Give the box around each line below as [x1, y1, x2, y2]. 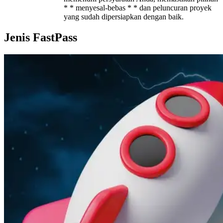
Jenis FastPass [4, 31, 77, 44]
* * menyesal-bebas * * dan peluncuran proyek [64, 3, 212, 12]
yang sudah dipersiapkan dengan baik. [64, 12, 184, 21]
